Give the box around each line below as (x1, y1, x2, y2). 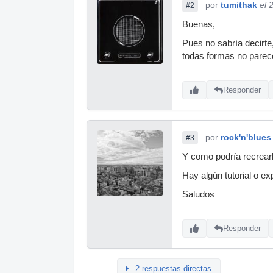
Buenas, (182, 19, 215, 29)
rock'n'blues (221, 132, 271, 142)
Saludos (182, 189, 214, 199)
